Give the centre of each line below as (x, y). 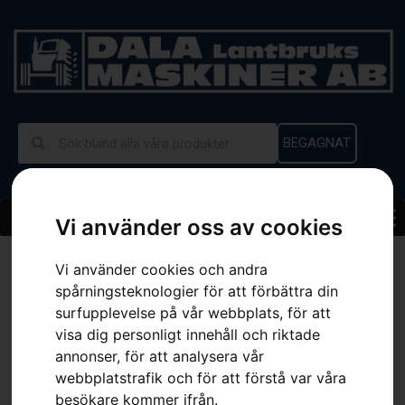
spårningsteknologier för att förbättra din (197, 291)
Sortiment (90, 256)
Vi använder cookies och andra (162, 269)
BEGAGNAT (316, 143)
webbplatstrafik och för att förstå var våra (201, 377)
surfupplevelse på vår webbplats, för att (193, 312)
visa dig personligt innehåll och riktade (188, 334)
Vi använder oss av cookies (199, 227)
